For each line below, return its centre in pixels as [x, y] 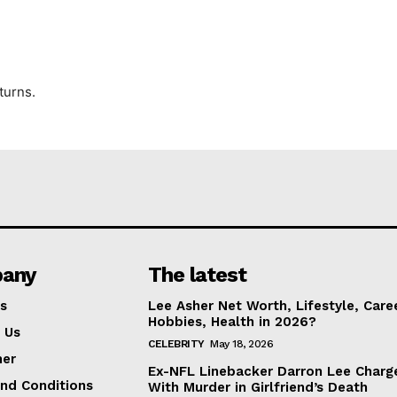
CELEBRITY [176, 344]
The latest [198, 275]
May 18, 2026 [242, 344]
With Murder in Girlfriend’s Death [258, 387]
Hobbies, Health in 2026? [233, 322]
